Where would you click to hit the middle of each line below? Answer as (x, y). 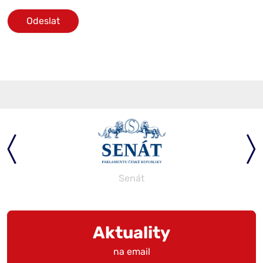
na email (131, 251)
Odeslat (43, 21)
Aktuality (131, 232)
